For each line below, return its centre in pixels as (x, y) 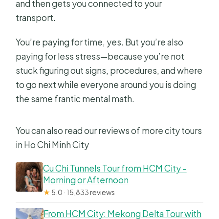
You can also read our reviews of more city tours (109, 131)
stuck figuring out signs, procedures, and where (109, 71)
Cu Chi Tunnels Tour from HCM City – (115, 168)
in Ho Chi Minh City (53, 145)
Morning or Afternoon (86, 180)
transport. (36, 18)
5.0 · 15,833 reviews (82, 192)
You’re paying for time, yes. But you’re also (100, 42)
